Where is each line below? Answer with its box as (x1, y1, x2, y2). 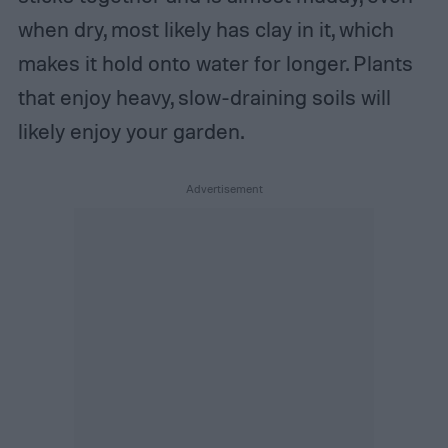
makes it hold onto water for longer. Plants (17, 50, 413, 77)
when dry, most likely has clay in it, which (17, 16, 394, 43)
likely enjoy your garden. (17, 118, 244, 145)
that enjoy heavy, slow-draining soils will (17, 84, 391, 111)
